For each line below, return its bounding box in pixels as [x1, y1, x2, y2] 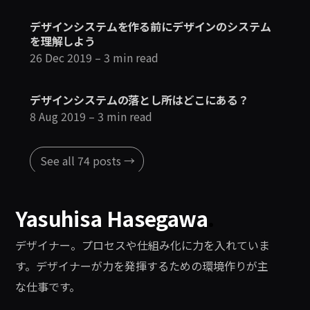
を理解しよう [29, 33, 95, 50]
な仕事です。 [15, 278, 81, 295]
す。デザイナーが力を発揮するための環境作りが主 [15, 257, 269, 275]
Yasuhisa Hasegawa [15, 203, 208, 234]
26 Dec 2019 [29, 49, 92, 66]
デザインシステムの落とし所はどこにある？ [29, 91, 249, 109]
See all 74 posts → [39, 152, 135, 170]
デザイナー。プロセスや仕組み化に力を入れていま [15, 237, 271, 254]
